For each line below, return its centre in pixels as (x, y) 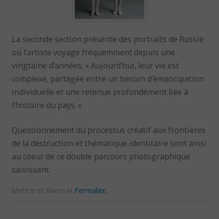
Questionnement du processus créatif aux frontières (109, 130)
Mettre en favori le (43, 190)
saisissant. (31, 170)
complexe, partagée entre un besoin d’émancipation (108, 78)
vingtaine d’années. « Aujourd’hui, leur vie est (96, 65)
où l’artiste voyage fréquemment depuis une (94, 52)
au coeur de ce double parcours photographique (101, 157)
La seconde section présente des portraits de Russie (108, 39)
